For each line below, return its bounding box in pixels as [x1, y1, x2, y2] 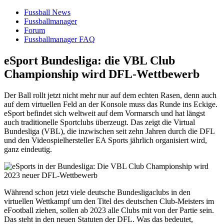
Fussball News [24, 8, 70, 16]
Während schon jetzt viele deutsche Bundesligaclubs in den [4, 187, 190, 196]
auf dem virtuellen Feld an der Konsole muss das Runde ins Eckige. [4, 99, 217, 108]
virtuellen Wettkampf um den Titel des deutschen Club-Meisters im [4, 196, 214, 205]
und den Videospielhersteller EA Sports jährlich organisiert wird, [4, 135, 207, 144]
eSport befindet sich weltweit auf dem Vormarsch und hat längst [4, 108, 205, 117]
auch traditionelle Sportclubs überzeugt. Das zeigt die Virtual [4, 117, 195, 126]
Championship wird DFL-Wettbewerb [4, 67, 199, 80]
